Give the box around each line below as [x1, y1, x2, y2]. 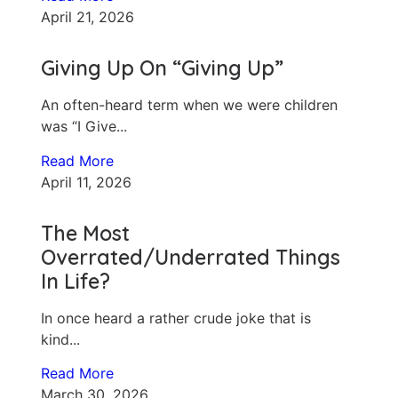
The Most [41, 219, 131, 246]
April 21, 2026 [41, 8, 135, 27]
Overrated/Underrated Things [41, 243, 341, 270]
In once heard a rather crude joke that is [41, 308, 312, 327]
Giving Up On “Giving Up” [41, 55, 284, 82]
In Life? [41, 267, 111, 294]
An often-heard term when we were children [41, 96, 338, 115]
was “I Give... [41, 117, 128, 136]
